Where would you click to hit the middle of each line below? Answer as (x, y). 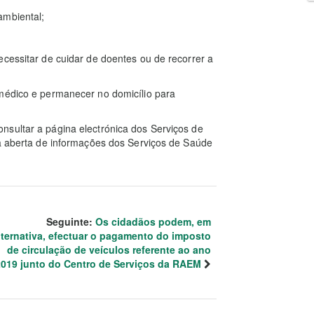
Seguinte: (71, 221)
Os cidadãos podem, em (153, 221)
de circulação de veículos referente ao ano (109, 250)
